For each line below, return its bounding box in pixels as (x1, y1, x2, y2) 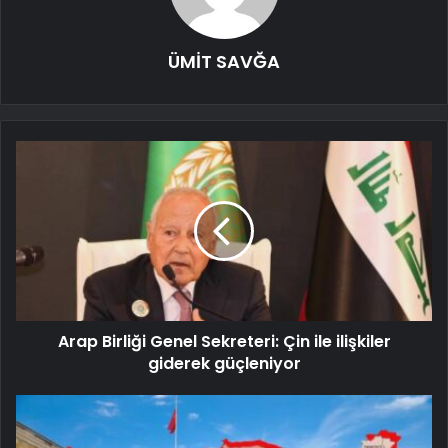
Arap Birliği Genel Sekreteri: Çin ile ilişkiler (57, 330, 391, 354)
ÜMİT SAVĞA (168, 49, 280, 75)
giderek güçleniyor (147, 352, 301, 376)
